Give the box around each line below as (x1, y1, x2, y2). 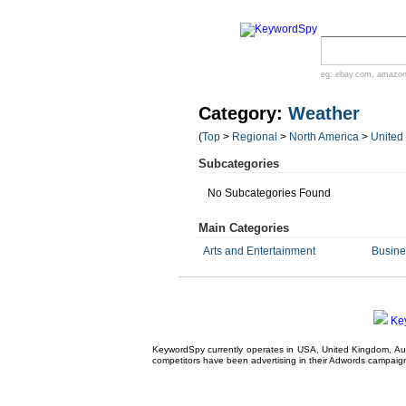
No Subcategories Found (208, 187, 331, 199)
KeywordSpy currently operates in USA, (152, 344, 322, 354)
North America (289, 130, 359, 143)
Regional (232, 130, 277, 143)
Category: (198, 103, 288, 123)
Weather (288, 103, 360, 123)
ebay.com (335, 70, 372, 79)
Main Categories (198, 221, 289, 235)
